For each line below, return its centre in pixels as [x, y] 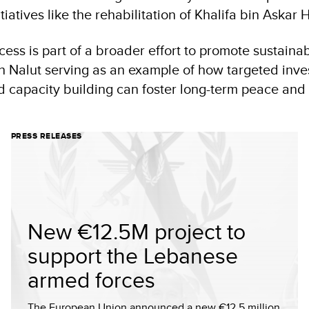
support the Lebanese [133, 255]
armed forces [91, 279]
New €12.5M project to [137, 231]
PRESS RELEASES [47, 136]
